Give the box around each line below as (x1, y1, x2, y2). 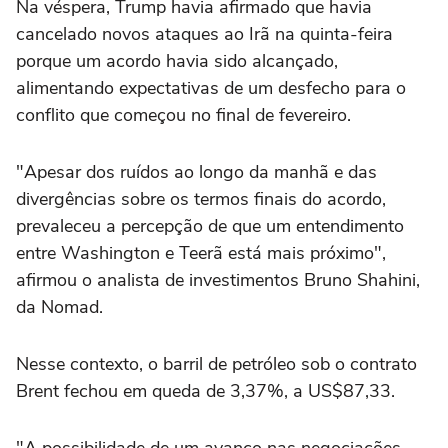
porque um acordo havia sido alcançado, (16, 49, 338, 73)
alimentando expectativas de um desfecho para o (16, 76, 406, 100)
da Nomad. (16, 295, 103, 319)
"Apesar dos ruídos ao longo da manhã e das (16, 160, 377, 184)
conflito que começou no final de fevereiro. (16, 103, 351, 127)
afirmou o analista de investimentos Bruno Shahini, (16, 268, 420, 292)
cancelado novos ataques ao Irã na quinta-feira (16, 22, 393, 46)
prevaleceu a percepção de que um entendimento (16, 214, 404, 238)
